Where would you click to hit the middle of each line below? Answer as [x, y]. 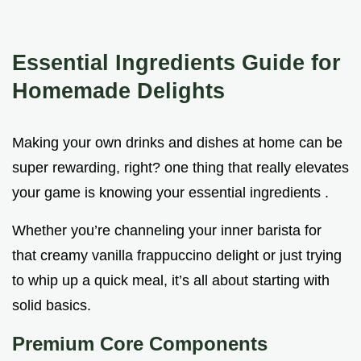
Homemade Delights [118, 91]
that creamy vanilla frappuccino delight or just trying [177, 256]
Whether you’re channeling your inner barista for [167, 231]
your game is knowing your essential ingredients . [170, 193]
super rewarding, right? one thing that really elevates [180, 168]
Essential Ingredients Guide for [176, 63]
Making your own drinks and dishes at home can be [177, 143]
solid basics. [52, 306]
